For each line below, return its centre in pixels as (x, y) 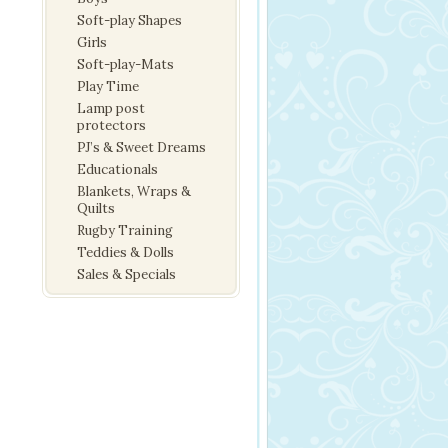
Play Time (108, 86)
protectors (111, 125)
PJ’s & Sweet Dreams (141, 147)
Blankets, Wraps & (134, 191)
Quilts (96, 208)
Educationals (117, 169)
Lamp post (111, 108)
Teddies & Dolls (125, 252)
